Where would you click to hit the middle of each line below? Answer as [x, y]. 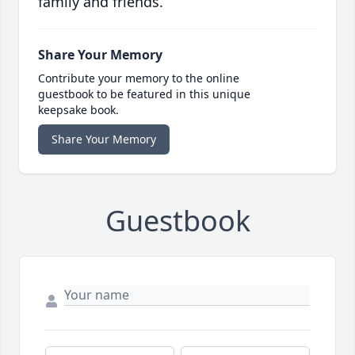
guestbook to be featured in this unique [144, 94]
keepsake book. [78, 110]
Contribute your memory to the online [139, 78]
